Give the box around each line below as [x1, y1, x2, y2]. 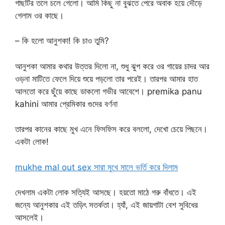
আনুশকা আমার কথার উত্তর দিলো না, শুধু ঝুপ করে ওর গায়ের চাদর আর [15, 61, 209, 71]
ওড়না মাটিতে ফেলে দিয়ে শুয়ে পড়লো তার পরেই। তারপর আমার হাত [15, 73, 198, 84]
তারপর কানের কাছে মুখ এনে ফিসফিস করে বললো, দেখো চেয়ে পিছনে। [15, 124, 207, 134]
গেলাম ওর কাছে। [15, 10, 64, 21]
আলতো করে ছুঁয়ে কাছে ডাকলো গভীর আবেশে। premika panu [15, 86, 202, 96]
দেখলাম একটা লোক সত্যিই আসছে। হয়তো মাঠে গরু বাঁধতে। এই [15, 187, 196, 197]
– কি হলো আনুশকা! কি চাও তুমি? [15, 36, 109, 46]
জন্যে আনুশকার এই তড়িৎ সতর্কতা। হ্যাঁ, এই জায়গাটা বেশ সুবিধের [15, 200, 198, 210]
